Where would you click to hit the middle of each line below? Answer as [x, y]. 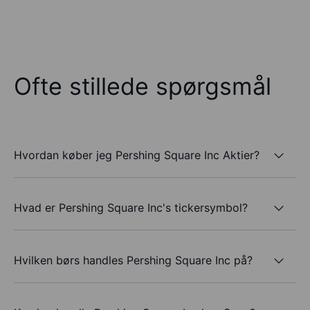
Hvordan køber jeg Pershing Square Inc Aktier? [137, 155]
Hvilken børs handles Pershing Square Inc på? [133, 260]
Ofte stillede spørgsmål [143, 86]
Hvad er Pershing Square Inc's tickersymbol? [131, 207]
